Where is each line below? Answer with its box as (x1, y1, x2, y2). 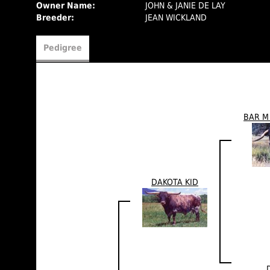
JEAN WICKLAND (145, 13, 207, 22)
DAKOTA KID (151, 177, 198, 187)
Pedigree (43, 43, 82, 52)
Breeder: (36, 13, 74, 22)
